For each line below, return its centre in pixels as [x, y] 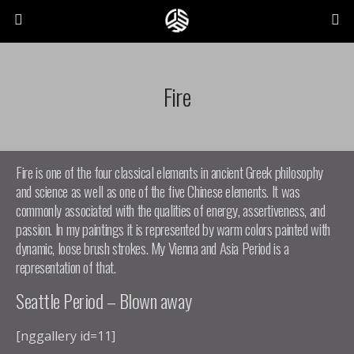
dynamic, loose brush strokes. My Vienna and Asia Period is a [153, 248]
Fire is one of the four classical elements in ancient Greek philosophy [169, 172]
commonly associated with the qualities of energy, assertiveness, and [171, 210]
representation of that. [66, 267]
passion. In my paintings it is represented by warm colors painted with [173, 229]
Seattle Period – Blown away [104, 300]
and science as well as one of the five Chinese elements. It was [158, 191]
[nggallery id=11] [66, 336]
